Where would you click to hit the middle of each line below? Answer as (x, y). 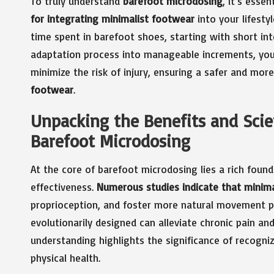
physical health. (65, 257)
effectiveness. (64, 187)
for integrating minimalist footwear (113, 18)
